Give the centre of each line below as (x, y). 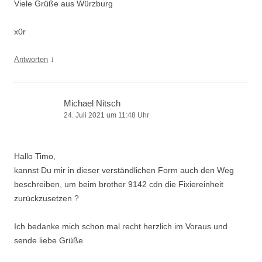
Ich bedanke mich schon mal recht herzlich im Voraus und (121, 226)
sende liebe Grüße (49, 240)
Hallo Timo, (35, 156)
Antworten (31, 59)
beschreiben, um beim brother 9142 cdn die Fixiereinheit (119, 184)
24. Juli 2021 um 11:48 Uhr (106, 115)
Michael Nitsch (92, 103)
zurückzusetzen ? (46, 198)
